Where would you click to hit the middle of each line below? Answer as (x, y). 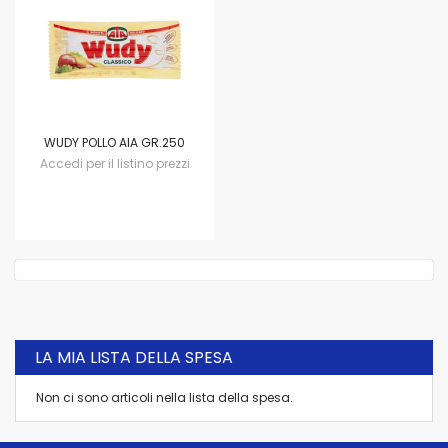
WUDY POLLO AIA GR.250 (114, 142)
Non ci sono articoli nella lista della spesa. (164, 397)
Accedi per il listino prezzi (114, 163)
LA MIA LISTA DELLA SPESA (134, 357)
